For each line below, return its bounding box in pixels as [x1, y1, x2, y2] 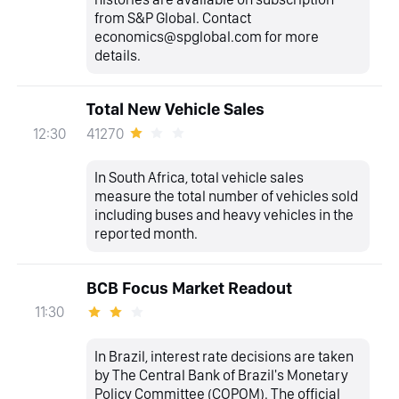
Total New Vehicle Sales [85, 99, 265, 120]
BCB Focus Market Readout [85, 277, 292, 298]
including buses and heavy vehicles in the [94, 206, 354, 224]
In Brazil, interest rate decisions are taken [94, 346, 354, 365]
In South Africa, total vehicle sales [94, 168, 305, 187]
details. [94, 46, 142, 65]
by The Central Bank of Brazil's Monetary [94, 365, 349, 384]
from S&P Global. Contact [94, 9, 252, 28]
